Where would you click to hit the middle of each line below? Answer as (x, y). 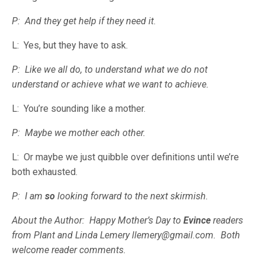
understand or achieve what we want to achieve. (110, 84)
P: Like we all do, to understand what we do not (110, 69)
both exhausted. (45, 172)
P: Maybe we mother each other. (79, 132)
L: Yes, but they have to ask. (70, 45)
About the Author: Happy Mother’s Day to (98, 220)
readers (228, 220)
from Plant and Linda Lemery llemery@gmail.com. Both (126, 235)
